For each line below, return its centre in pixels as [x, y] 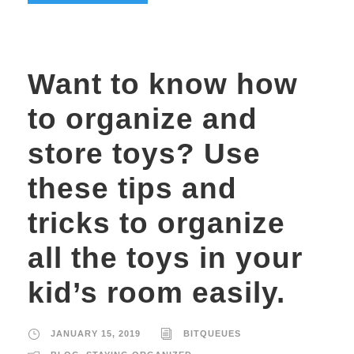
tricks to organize [156, 223]
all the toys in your [165, 258]
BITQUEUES [212, 333]
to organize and [143, 119]
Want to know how [163, 84]
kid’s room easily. [156, 292]
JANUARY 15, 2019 [96, 333]
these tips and [132, 188]
